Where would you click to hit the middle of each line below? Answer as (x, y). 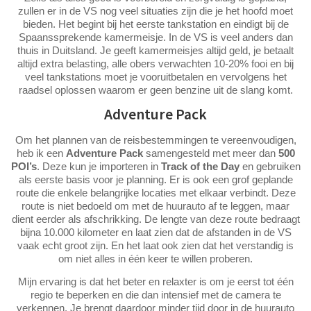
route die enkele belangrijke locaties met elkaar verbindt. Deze (155, 192)
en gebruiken (270, 166)
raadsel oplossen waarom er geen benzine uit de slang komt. (155, 90)
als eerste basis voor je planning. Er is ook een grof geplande (155, 179)
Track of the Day (200, 166)
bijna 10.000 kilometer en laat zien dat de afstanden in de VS (155, 232)
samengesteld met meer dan (210, 153)
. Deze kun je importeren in (99, 166)
